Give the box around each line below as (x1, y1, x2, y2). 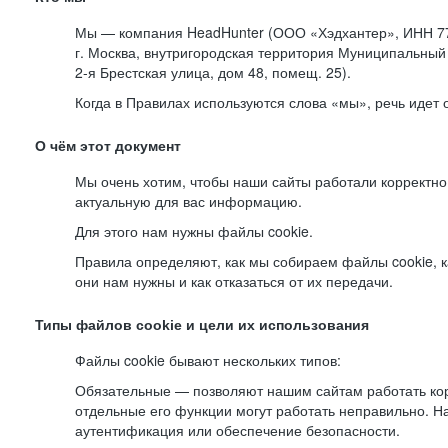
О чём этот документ (35, 138, 181, 154)
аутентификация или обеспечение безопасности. (75, 420, 400, 440)
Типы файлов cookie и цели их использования (35, 317, 369, 333)
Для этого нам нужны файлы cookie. (75, 221, 313, 241)
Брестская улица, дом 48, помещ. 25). (96, 62, 351, 82)
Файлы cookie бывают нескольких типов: (75, 350, 341, 370)
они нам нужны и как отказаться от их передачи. (75, 271, 393, 291)
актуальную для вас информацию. (75, 191, 302, 211)
